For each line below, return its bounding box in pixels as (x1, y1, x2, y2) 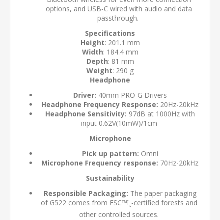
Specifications (85, 28, 135, 38)
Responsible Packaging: (43, 189, 128, 198)
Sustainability (85, 173, 135, 183)
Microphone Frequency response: (41, 158, 158, 168)
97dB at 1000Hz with (126, 109, 195, 119)
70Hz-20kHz (158, 158, 198, 168)
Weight (86, 66, 112, 76)
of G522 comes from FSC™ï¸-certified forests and (40, 198, 197, 208)
